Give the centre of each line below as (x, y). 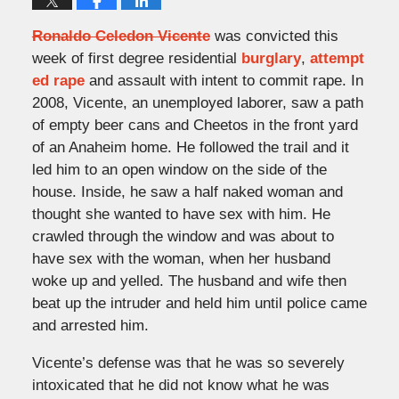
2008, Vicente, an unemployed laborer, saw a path (197, 102)
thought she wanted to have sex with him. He (181, 214)
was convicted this (274, 36)
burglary (271, 58)
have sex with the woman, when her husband (181, 258)
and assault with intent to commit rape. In (224, 80)
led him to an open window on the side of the (179, 169)
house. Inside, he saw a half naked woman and (187, 191)
